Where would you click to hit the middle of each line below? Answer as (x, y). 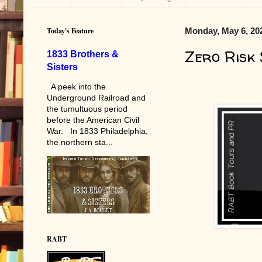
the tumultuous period (87, 108)
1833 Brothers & (83, 54)
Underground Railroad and (96, 97)
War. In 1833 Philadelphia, (97, 131)
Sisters (62, 66)
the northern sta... (80, 142)
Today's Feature (70, 30)
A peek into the (76, 86)
